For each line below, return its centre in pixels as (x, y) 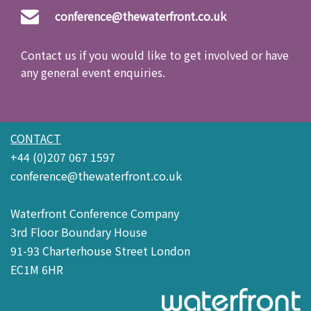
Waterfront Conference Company (95, 213)
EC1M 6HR (37, 269)
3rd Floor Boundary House (79, 232)
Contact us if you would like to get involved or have (155, 55)
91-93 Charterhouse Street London (100, 250)
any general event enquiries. (94, 73)
